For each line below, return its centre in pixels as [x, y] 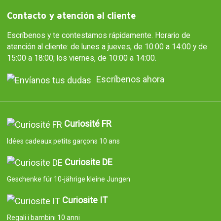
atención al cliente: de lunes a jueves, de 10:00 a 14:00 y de [107, 47]
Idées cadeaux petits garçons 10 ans [63, 141]
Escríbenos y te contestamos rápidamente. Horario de [98, 36]
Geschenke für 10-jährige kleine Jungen [68, 179]
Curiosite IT [85, 200]
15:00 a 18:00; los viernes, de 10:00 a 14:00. [81, 58]
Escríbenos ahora [130, 79]
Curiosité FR [88, 123]
